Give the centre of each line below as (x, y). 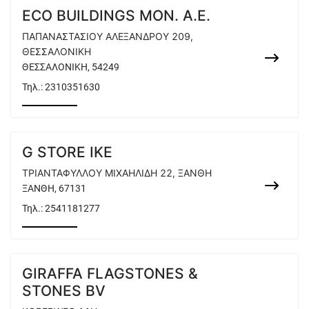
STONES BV (64, 291)
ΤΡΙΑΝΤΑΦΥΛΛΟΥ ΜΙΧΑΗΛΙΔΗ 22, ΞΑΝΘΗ (117, 173)
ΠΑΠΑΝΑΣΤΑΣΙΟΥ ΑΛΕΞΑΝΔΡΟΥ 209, (108, 36)
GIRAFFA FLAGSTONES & (110, 273)
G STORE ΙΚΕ (67, 152)
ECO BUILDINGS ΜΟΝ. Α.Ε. (116, 16)
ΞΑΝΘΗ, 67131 (54, 188)
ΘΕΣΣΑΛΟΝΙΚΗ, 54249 (71, 67)
